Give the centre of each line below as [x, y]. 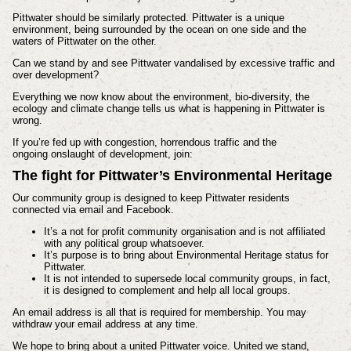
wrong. [29, 121]
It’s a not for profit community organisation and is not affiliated [184, 232]
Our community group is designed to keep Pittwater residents [151, 198]
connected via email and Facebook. [94, 210]
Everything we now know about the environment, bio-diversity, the [161, 97]
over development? [55, 75]
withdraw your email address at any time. [107, 324]
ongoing [31, 154]
